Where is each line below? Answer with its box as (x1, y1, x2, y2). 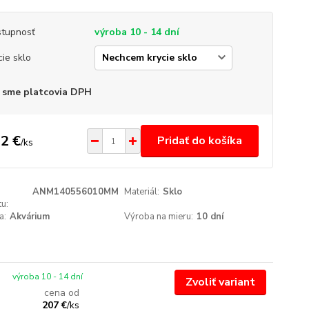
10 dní (197, 210, 224, 223)
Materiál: (124, 186, 160, 198)
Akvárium (9, 210, 50, 223)
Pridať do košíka (157, 133, 242, 148)
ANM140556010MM (32, 186, 119, 198)
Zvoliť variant (185, 275, 255, 290)
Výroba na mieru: (124, 210, 194, 223)
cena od (44, 286, 80, 299)
